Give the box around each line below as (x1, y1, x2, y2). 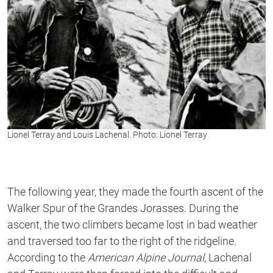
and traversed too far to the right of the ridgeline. (7, 234, 236, 247)
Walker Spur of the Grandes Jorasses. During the (7, 201, 238, 214)
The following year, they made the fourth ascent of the (7, 185, 263, 198)
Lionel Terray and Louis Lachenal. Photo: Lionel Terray (7, 129, 207, 140)
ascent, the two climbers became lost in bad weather (7, 218, 257, 231)
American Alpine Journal (88, 250, 204, 264)
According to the (7, 250, 88, 264)
